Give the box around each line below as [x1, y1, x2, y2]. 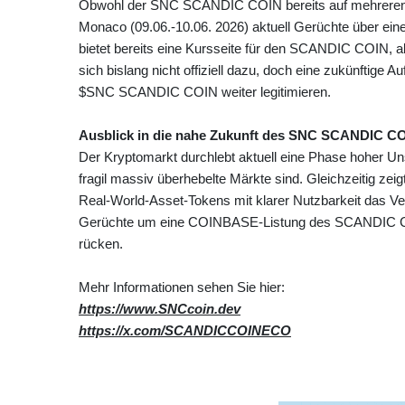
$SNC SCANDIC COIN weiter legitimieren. [79, 83, 331, 99]
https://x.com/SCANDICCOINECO [79, 322, 291, 338]
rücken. [79, 235, 123, 251]
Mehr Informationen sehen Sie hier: [79, 278, 285, 295]
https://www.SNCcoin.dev [79, 300, 240, 316]
